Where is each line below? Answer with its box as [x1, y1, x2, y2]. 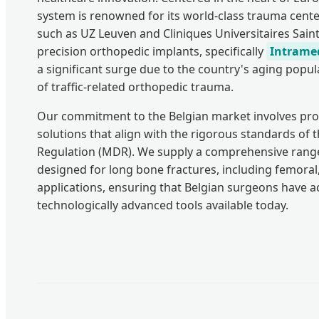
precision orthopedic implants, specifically [37, 43, 266, 60]
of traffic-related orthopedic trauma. [37, 79, 234, 95]
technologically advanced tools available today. [37, 197, 288, 214]
